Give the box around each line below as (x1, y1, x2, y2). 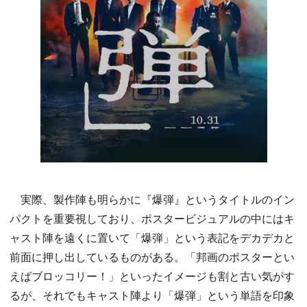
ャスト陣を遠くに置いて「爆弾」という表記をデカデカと (10, 230, 295, 246)
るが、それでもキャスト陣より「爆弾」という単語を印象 (10, 287, 295, 304)
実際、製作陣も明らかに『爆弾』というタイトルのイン (10, 191, 295, 208)
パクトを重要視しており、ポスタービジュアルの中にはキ (10, 210, 295, 227)
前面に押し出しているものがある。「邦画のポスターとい (10, 249, 295, 265)
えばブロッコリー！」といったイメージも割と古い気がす (10, 268, 295, 284)
